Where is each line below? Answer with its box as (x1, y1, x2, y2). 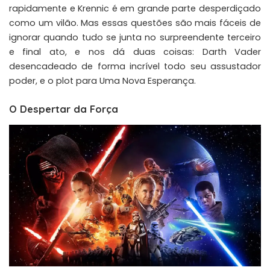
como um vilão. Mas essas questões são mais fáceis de (9, 17, 261, 30)
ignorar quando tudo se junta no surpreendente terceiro (9, 31, 261, 44)
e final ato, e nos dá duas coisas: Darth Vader (9, 46, 261, 58)
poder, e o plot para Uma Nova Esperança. (9, 75, 196, 87)
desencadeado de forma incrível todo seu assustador (9, 60, 261, 73)
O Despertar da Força (9, 102, 118, 116)
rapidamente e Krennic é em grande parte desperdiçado (9, 2, 261, 15)
